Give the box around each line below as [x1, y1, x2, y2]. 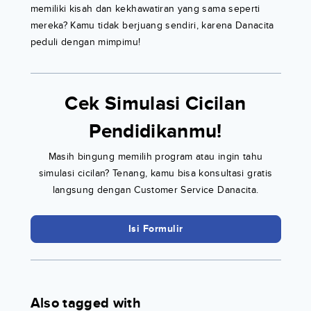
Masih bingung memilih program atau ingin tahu [48, 151, 263, 163]
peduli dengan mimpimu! [30, 36, 141, 49]
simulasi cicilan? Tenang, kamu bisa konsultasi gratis [38, 167, 273, 180]
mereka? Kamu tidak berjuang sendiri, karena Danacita [30, 19, 274, 32]
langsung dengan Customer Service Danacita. [52, 184, 259, 196]
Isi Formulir [128, 223, 183, 235]
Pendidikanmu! [89, 120, 222, 144]
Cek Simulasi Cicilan [65, 92, 246, 117]
